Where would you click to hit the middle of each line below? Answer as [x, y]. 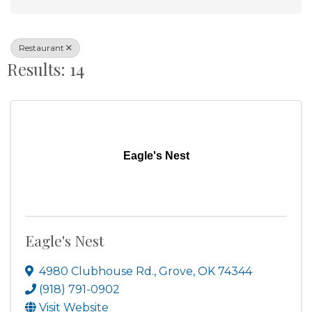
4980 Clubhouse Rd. [96, 271]
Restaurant [41, 48]
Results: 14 [46, 69]
